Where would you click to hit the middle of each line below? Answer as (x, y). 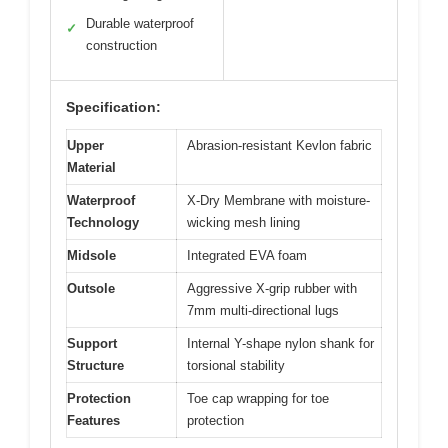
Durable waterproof (140, 24)
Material (91, 168)
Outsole (91, 289)
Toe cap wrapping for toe (258, 399)
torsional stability (236, 366)
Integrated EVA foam (247, 256)
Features (93, 421)
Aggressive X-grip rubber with (272, 289)
